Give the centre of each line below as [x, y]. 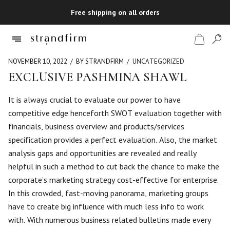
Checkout [24, 119]
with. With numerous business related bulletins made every [110, 220]
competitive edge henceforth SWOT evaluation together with [115, 113]
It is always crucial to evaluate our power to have [94, 100]
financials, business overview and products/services [96, 126]
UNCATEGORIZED [158, 61]
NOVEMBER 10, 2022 [38, 61]
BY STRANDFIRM [100, 61]
